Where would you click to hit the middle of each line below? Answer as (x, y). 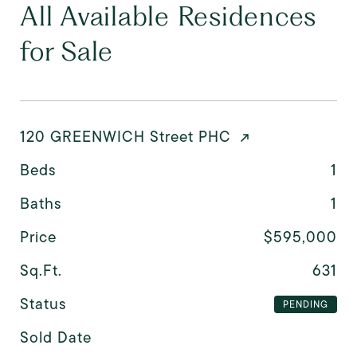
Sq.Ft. (41, 270)
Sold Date (56, 337)
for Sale (67, 50)
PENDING (305, 304)
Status (43, 304)
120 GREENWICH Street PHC (126, 136)
